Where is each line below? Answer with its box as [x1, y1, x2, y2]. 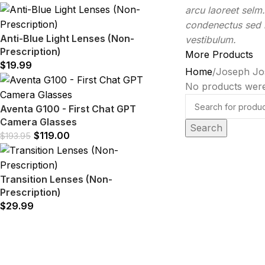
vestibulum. [185, 34, 236, 46]
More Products [185, 49, 253, 60]
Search [189, 122, 222, 134]
